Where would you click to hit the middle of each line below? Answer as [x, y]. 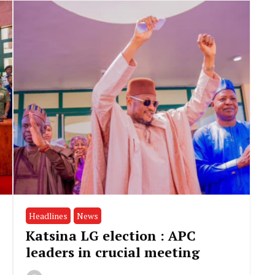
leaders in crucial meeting [113, 252]
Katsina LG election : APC [111, 236]
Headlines [48, 216]
